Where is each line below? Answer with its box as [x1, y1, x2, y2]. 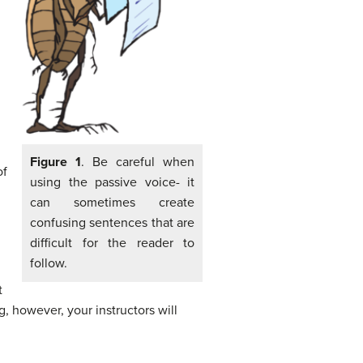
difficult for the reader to [30, 234, 194, 251]
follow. [30, 254, 67, 271]
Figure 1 [30, 153, 81, 170]
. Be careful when [81, 153, 194, 170]
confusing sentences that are [30, 214, 194, 231]
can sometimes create [30, 194, 194, 211]
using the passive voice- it [30, 173, 194, 190]
